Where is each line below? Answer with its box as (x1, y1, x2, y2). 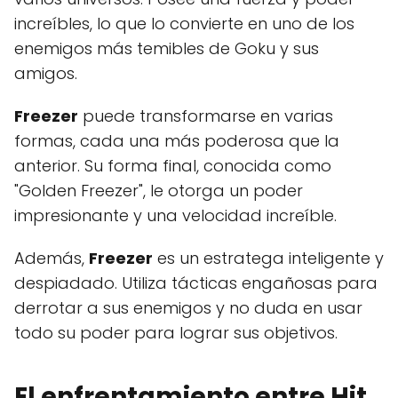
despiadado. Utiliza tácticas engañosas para (14, 271, 378, 294)
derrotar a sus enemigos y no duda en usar (14, 296, 362, 319)
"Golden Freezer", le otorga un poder (14, 179, 303, 202)
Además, (14, 246, 89, 269)
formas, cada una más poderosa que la (14, 129, 339, 152)
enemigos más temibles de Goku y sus (14, 36, 319, 60)
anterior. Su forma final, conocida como (14, 154, 331, 177)
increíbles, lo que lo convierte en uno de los (14, 12, 354, 35)
